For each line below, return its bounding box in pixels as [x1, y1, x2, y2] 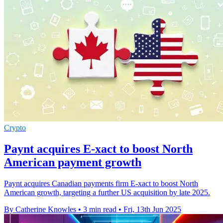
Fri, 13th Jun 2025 [123, 205, 181, 214]
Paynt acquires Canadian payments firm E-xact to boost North [4, 179, 198, 188]
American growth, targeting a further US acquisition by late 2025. [4, 188, 210, 197]
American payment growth [4, 155, 141, 169]
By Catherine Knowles [4, 205, 76, 214]
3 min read [83, 205, 116, 214]
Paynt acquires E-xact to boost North [4, 142, 193, 155]
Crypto [4, 123, 26, 132]
